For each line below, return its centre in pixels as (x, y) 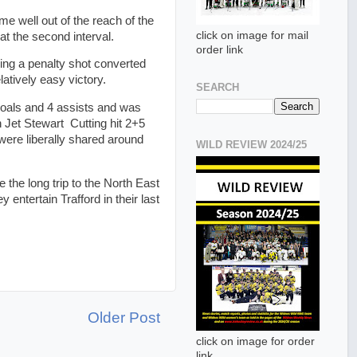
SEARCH (218, 87)
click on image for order (255, 341)
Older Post (124, 317)
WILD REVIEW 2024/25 (251, 145)
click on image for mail (252, 35)
